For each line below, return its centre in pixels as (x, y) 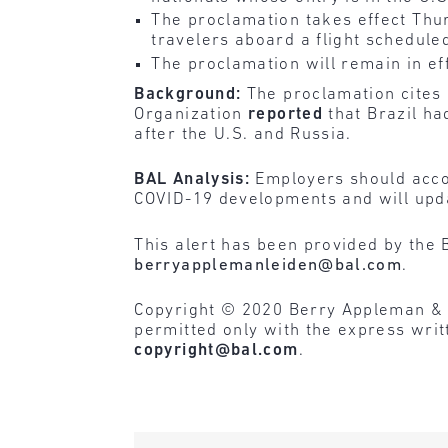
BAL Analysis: (195, 180)
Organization (191, 114)
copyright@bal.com (216, 351)
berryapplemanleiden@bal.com (268, 265)
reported (285, 114)
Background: (190, 94)
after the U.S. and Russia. (243, 134)
